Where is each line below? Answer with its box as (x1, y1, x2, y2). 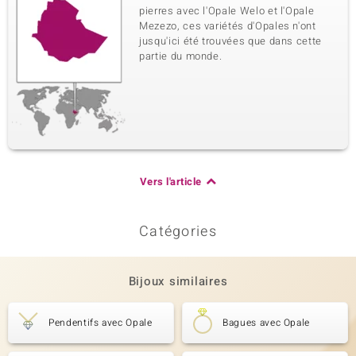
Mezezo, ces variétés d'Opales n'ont (139, 18, 316, 33)
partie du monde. (139, 48, 222, 64)
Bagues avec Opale (222, 315, 311, 330)
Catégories (139, 221, 217, 242)
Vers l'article (139, 174, 202, 189)
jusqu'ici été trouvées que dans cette (139, 33, 323, 48)
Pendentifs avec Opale (48, 315, 153, 330)
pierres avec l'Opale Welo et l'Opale (139, 3, 315, 18)
